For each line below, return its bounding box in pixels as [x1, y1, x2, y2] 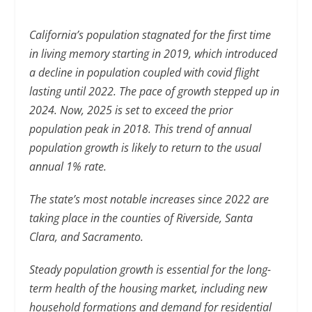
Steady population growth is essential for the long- [29, 262, 272, 277]
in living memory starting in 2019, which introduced [29, 46, 278, 61]
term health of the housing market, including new [29, 281, 267, 296]
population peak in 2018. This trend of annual [29, 121, 252, 136]
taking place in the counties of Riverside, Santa [29, 210, 253, 226]
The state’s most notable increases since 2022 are [29, 192, 270, 207]
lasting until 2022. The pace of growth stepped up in [29, 84, 280, 99]
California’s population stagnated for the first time [29, 27, 272, 42]
